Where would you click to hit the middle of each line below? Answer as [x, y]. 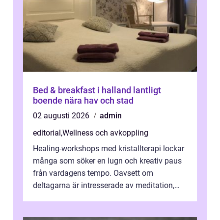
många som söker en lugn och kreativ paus [107, 161]
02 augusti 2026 [62, 116]
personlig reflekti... [64, 198]
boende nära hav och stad [83, 100]
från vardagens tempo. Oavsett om [93, 173]
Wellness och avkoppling [105, 133]
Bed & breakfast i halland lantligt [83, 90]
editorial [47, 133]
